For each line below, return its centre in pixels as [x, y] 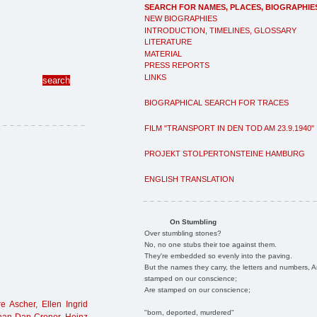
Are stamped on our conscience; [197, 289]
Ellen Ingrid [65, 305]
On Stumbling [193, 221]
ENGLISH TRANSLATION [189, 179]
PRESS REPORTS [177, 65]
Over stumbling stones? [183, 233]
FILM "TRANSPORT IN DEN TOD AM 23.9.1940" [229, 128]
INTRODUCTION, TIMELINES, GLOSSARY [220, 30]
